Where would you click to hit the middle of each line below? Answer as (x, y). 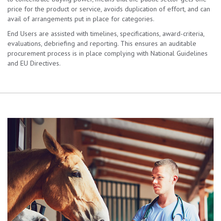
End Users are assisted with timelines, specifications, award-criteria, (106, 34)
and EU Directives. (34, 63)
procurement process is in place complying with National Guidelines (108, 53)
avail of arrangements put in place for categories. (81, 19)
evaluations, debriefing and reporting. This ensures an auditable (102, 43)
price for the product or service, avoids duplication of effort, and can (109, 9)
